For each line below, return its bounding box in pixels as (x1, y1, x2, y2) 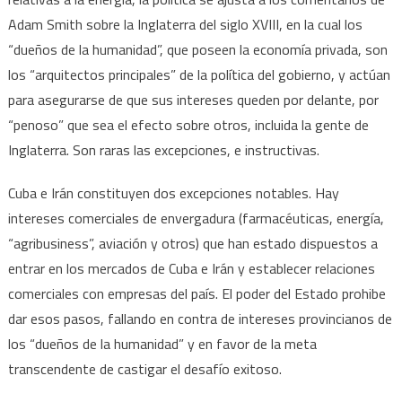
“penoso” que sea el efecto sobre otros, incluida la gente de (7, 113, 369, 135)
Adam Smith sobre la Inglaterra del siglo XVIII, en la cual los (7, 13, 363, 35)
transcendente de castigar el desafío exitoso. (7, 357, 282, 380)
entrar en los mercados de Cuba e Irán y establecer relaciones (7, 257, 375, 279)
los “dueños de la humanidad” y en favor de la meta (7, 332, 317, 354)
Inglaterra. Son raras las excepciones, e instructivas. (7, 138, 319, 161)
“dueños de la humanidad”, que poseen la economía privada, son (7, 38, 388, 60)
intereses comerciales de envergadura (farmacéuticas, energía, (7, 206, 384, 229)
